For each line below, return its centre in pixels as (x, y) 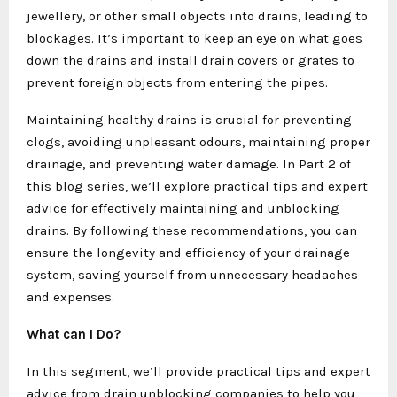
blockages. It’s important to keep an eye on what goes (195, 38)
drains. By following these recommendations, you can (192, 230)
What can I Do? (74, 334)
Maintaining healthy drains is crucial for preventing (189, 119)
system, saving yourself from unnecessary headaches (192, 274)
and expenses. (70, 296)
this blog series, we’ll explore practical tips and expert (197, 186)
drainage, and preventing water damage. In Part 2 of (189, 163)
